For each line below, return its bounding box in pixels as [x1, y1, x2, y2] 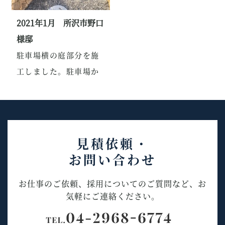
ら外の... [16, 81, 51, 92]
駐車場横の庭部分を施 [16, 49, 99, 60]
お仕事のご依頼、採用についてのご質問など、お [19, 177, 206, 189]
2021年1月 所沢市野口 [16, 17, 103, 29]
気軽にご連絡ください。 [65, 190, 160, 202]
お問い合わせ [69, 150, 156, 168]
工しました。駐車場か [16, 65, 99, 76]
